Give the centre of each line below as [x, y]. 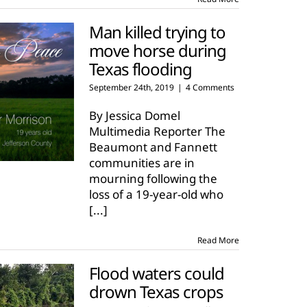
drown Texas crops [156, 292]
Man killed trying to [157, 32]
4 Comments [210, 87]
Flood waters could [157, 273]
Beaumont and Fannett [153, 147]
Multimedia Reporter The [157, 131]
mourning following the [153, 179]
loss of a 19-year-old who [156, 194]
